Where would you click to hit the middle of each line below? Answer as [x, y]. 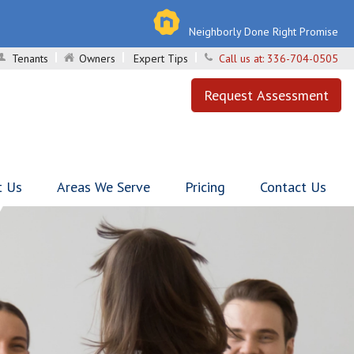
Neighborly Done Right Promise [264, 32]
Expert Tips [161, 58]
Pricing [205, 187]
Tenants [30, 58]
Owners [97, 58]
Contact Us [293, 187]
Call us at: [243, 58]
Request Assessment [266, 95]
